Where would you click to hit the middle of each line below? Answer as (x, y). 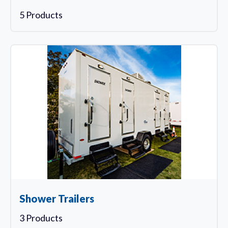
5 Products (41, 15)
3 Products (41, 218)
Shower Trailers (57, 198)
